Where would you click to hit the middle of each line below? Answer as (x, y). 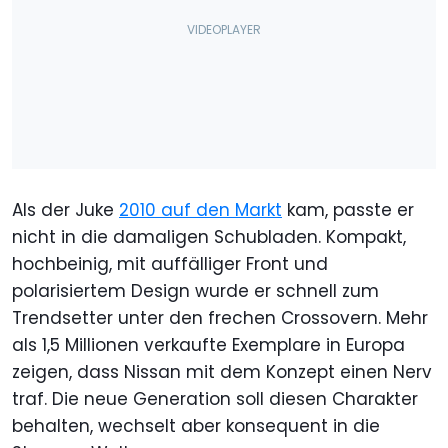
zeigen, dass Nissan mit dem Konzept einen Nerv (222, 371)
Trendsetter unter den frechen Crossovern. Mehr (220, 317)
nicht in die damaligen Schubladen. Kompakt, (209, 236)
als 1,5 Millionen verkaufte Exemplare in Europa (208, 344)
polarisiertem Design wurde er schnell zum (195, 290)
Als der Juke (65, 209)
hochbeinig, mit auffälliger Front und (170, 263)
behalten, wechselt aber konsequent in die (196, 425)
